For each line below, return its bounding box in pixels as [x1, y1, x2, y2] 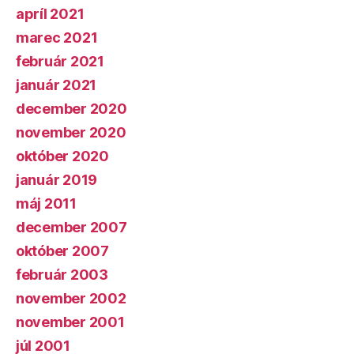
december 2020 [16, 100, 127, 117]
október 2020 [16, 148, 109, 164]
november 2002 [16, 290, 126, 307]
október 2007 [16, 243, 109, 259]
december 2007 [16, 219, 127, 235]
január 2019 [16, 171, 98, 188]
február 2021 [16, 53, 104, 70]
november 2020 [16, 124, 126, 141]
